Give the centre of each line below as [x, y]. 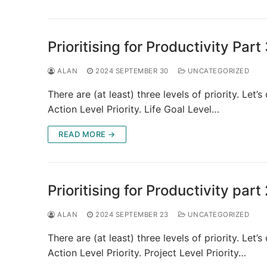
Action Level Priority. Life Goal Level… [133, 109]
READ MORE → [87, 134]
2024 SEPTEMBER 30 [132, 71]
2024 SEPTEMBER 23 [132, 214]
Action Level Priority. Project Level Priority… [147, 252]
